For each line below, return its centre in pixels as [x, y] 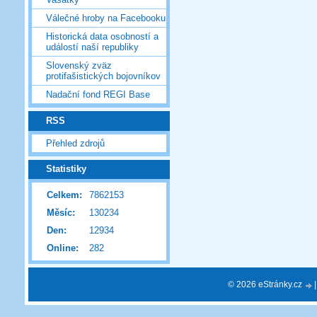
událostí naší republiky [92, 47]
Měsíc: [61, 213]
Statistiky [66, 169]
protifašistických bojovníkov [103, 76]
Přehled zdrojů [75, 143]
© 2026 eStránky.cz [266, 284]
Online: [63, 248]
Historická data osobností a [102, 37]
